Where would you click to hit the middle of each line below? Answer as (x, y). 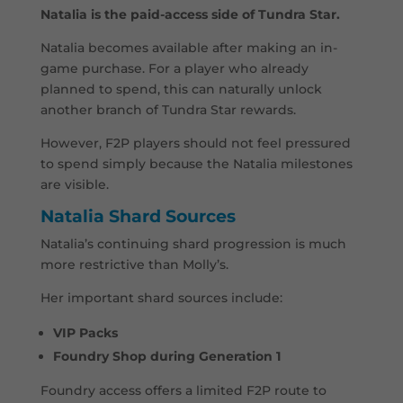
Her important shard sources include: (161, 298)
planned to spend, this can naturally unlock (181, 90)
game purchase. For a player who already (174, 69)
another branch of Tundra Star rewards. (168, 110)
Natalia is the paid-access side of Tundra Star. (190, 15)
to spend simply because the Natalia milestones (196, 164)
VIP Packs (85, 333)
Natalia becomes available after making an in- (188, 48)
